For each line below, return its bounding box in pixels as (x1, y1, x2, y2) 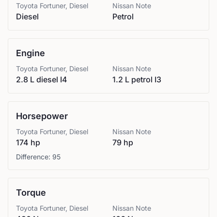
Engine (16, 48, 45, 58)
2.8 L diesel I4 (16, 75, 67, 84)
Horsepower (16, 111, 68, 121)
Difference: (16, 153, 52, 161)
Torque (16, 187, 46, 198)
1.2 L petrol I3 (112, 75, 161, 84)
